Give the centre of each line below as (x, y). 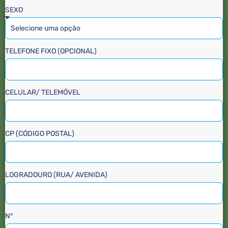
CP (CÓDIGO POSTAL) (40, 133)
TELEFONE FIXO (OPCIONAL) (51, 51)
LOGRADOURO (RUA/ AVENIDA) (56, 175)
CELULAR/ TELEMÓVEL (43, 92)
